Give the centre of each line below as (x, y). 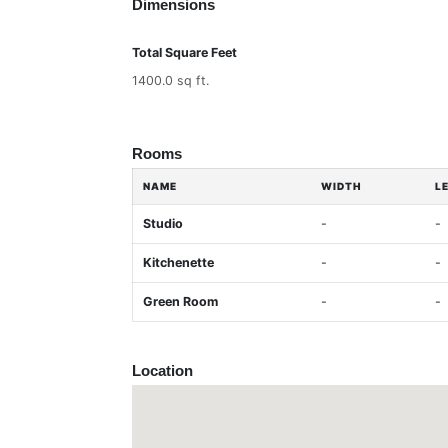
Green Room (180, 301)
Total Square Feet (184, 52)
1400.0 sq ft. (170, 80)
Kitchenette (178, 262)
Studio (163, 223)
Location (162, 370)
